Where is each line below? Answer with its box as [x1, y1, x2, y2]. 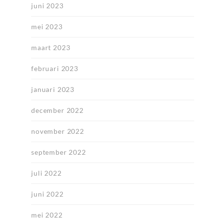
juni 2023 [31, 1, 64, 10]
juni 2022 [31, 190, 64, 199]
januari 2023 [31, 85, 75, 94]
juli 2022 [31, 169, 62, 178]
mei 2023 [31, 22, 63, 31]
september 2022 [31, 148, 86, 157]
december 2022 [31, 106, 84, 115]
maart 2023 [31, 43, 71, 52]
